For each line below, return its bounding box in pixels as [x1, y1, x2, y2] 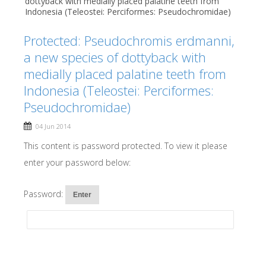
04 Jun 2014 [36, 122, 71, 131]
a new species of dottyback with [24, 48, 206, 66]
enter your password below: [24, 157, 131, 168]
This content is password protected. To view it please [24, 140, 227, 151]
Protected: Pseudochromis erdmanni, [24, 31, 235, 49]
